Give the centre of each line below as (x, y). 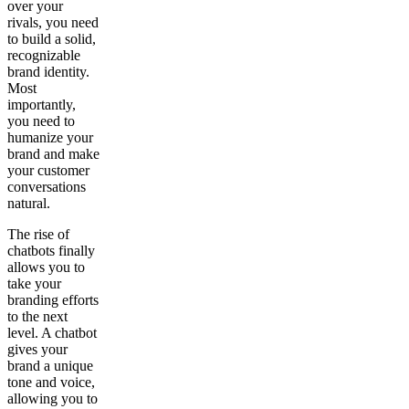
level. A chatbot (52, 333)
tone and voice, (51, 383)
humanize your (50, 138)
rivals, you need (53, 23)
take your (34, 284)
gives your (37, 350)
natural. (29, 204)
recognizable (44, 56)
